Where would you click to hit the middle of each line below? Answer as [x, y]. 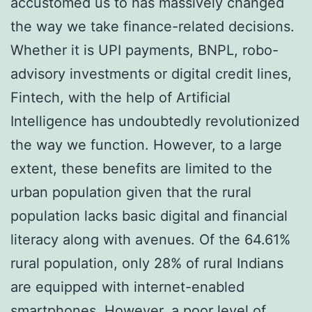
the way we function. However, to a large [146, 145]
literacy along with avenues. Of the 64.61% [150, 239]
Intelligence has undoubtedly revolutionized [155, 121]
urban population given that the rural [131, 192]
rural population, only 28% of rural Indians [147, 263]
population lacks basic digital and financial [149, 216]
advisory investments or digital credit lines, [151, 73]
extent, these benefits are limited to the [141, 168]
